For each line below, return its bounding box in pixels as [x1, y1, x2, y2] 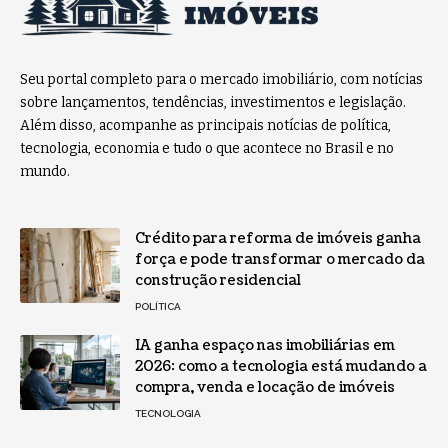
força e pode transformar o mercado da [135, 249, 425, 269]
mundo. [20, 162, 70, 180]
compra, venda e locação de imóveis [135, 377, 395, 397]
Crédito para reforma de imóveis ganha [135, 228, 421, 248]
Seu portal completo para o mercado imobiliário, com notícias [20, 70, 423, 88]
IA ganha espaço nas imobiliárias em [135, 335, 395, 355]
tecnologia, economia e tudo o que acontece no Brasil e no [20, 139, 394, 157]
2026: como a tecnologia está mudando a [135, 356, 427, 376]
